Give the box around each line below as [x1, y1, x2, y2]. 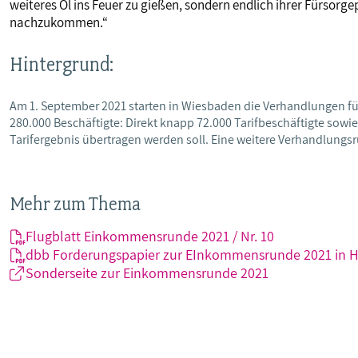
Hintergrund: [10, 52, 113, 76]
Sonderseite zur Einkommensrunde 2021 [26, 263, 268, 282]
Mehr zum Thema [10, 192, 141, 215]
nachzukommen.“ [10, 14, 110, 31]
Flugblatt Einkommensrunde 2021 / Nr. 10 [26, 226, 274, 245]
